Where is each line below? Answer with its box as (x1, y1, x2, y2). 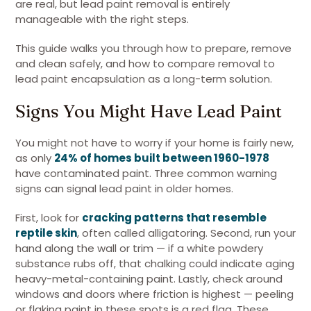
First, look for (15, 210, 82, 225)
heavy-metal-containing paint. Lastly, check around (15, 271, 283, 286)
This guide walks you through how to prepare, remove (15, 41, 292, 56)
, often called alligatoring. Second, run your (77, 226, 296, 240)
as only (15, 151, 54, 165)
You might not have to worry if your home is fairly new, (15, 135, 294, 150)
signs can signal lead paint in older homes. (15, 181, 233, 196)
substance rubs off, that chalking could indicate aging (15, 256, 294, 271)
